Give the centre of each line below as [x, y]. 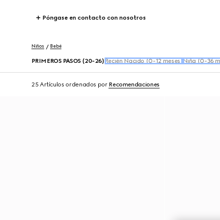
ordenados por [86, 84]
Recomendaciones [134, 84]
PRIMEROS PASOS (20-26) [68, 61]
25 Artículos [48, 84]
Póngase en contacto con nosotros [94, 18]
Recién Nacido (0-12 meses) [144, 61]
